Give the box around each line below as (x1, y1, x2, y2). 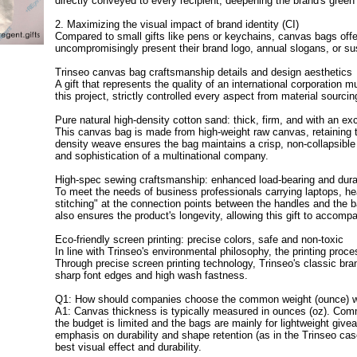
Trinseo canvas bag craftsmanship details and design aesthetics (55, 66, 353, 79)
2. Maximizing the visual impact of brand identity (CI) (55, 18, 300, 31)
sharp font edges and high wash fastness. (55, 269, 249, 282)
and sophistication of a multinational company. (55, 150, 269, 163)
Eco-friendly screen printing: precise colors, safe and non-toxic (55, 233, 344, 246)
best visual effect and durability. (55, 341, 202, 354)
